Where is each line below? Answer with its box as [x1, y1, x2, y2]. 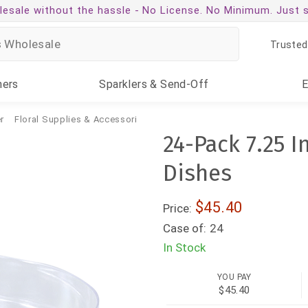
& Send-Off [147, 78, 209, 91]
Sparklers [99, 78, 148, 91]
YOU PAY [217, 272, 252, 283]
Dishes [163, 159, 232, 187]
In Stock [163, 241, 206, 254]
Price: [163, 201, 192, 215]
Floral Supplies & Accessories [14, 114, 148, 124]
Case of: [163, 221, 207, 235]
